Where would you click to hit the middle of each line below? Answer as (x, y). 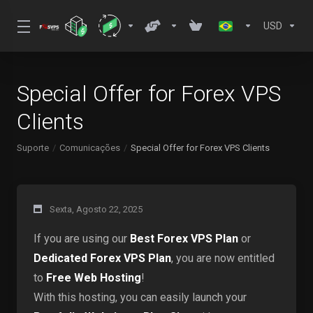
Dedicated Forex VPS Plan (102, 258)
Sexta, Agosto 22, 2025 (96, 209)
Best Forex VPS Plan (184, 239)
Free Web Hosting (94, 278)
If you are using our (82, 239)
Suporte (33, 148)
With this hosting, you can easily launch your (140, 297)
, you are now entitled (223, 258)
